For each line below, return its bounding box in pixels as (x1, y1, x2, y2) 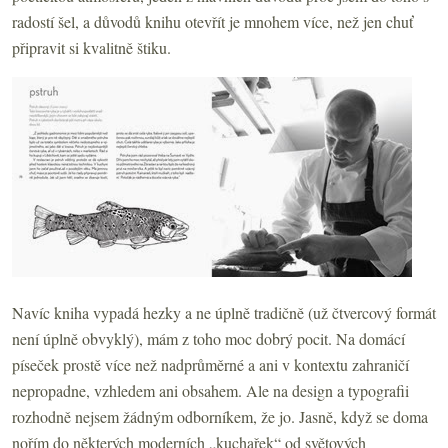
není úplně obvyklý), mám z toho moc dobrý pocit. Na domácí (12, 327, 405, 349)
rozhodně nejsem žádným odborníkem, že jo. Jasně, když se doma (12, 405, 428, 427)
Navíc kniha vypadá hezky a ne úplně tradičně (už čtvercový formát (12, 301, 436, 323)
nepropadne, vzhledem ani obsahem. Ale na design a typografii (12, 379, 409, 401)
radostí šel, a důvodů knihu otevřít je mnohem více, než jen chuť (12, 10, 413, 32)
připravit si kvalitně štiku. (12, 36, 171, 58)
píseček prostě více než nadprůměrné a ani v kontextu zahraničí (12, 353, 409, 375)
